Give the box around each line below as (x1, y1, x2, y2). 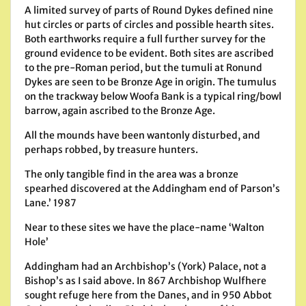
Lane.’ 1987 (25, 197, 76, 209)
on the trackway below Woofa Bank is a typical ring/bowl (25, 90, 281, 102)
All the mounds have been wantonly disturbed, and (25, 129, 260, 141)
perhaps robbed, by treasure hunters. (25, 143, 198, 156)
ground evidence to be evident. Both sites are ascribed (25, 47, 274, 59)
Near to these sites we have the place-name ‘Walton (25, 221, 264, 234)
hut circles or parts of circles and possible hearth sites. (25, 18, 274, 31)
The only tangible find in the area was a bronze (25, 168, 238, 180)
